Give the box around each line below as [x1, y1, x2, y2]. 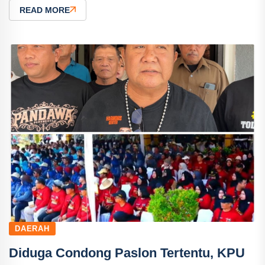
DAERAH [15, 224, 50, 233]
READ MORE [20, 5, 70, 15]
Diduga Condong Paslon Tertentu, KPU [9, 245, 245, 260]
